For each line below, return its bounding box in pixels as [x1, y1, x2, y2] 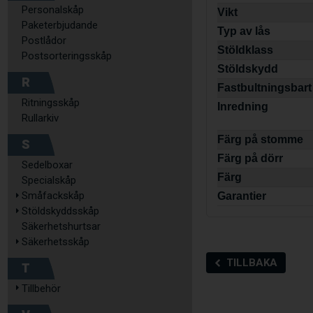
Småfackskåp [22, 189, 85, 202]
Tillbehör [22, 282, 61, 295]
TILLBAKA [226, 256, 278, 270]
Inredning [217, 101, 269, 113]
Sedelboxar [22, 159, 73, 171]
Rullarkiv [22, 112, 59, 124]
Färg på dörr [217, 152, 284, 165]
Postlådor [22, 34, 66, 47]
